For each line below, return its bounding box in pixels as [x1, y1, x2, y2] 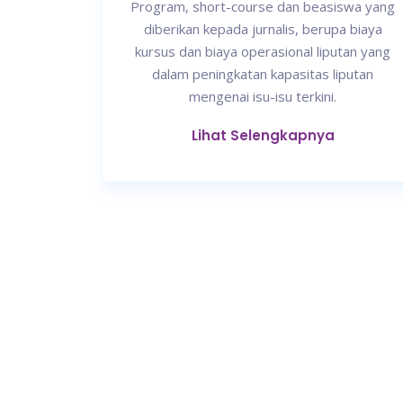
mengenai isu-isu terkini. [189, 87, 336, 106]
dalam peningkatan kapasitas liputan [152, 65, 373, 84]
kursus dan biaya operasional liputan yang [135, 42, 390, 61]
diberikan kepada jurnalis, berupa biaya [143, 20, 382, 39]
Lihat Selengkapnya [191, 126, 335, 146]
